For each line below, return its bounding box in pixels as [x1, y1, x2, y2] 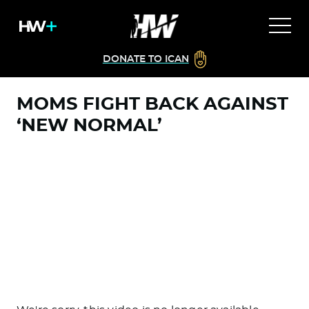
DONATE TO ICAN [102, 54, 189, 64]
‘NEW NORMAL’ [17, 117, 162, 134]
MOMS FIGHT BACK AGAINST [17, 95, 288, 113]
